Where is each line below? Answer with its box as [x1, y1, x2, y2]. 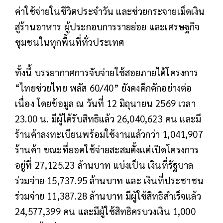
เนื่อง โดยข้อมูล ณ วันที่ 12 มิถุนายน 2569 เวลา [15, 97, 196, 109]
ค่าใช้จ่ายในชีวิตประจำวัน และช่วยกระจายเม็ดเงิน [15, 4, 205, 17]
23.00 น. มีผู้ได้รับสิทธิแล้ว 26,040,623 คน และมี [15, 112, 202, 124]
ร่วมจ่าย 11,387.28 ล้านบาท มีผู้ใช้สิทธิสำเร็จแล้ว [15, 189, 201, 202]
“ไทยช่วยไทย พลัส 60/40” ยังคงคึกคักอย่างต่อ [15, 81, 192, 94]
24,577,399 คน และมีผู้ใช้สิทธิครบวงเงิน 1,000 [15, 205, 196, 217]
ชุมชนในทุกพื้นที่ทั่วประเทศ [15, 35, 124, 48]
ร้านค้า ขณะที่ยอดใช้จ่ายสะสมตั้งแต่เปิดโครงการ [15, 143, 199, 155]
